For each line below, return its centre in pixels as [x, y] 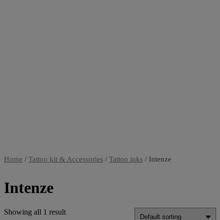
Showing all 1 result [35, 212]
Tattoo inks [126, 159]
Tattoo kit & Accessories [66, 159]
